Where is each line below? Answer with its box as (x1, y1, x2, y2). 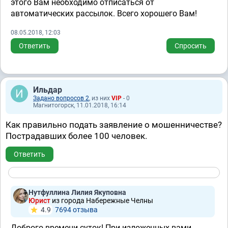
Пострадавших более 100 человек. (6, 131, 147, 141)
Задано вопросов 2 (33, 95, 89, 102)
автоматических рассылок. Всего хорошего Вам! (11, 9, 197, 18)
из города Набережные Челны (52, 196, 153, 205)
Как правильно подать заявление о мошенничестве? (6, 120, 222, 130)
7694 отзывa (55, 206, 98, 214)
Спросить (175, 42, 207, 50)
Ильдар (33, 85, 62, 95)
